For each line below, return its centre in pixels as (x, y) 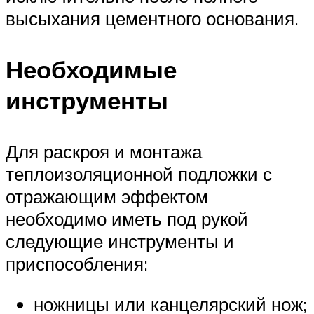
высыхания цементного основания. (152, 19)
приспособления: (77, 264)
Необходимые (91, 70)
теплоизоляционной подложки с (139, 174)
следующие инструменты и (120, 241)
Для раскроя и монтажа (104, 152)
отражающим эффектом (107, 197)
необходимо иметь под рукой (127, 219)
